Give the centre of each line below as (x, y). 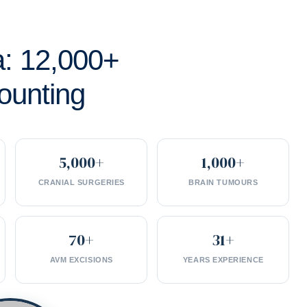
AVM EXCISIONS (81, 259)
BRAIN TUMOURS (223, 182)
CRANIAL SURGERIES (81, 182)
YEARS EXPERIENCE (223, 259)
